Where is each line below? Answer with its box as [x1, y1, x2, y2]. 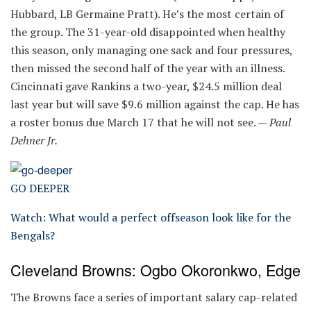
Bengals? [10, 228, 55, 244]
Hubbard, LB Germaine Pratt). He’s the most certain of [10, 6, 284, 22]
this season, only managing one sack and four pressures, [10, 42, 292, 58]
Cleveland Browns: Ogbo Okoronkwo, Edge [10, 258, 301, 280]
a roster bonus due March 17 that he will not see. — [10, 114, 269, 130]
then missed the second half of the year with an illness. [10, 60, 285, 76]
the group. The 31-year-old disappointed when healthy [10, 24, 285, 40]
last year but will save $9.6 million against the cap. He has [10, 96, 299, 112]
